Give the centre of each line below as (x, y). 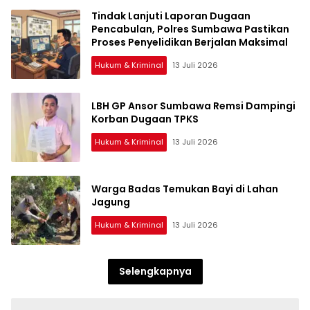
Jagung (111, 202)
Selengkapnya (155, 271)
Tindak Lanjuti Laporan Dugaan (171, 16)
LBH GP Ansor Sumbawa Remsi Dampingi (193, 106)
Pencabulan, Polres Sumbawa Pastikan (190, 29)
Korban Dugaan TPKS (145, 119)
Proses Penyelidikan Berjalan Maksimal (190, 43)
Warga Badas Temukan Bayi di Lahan (185, 189)
